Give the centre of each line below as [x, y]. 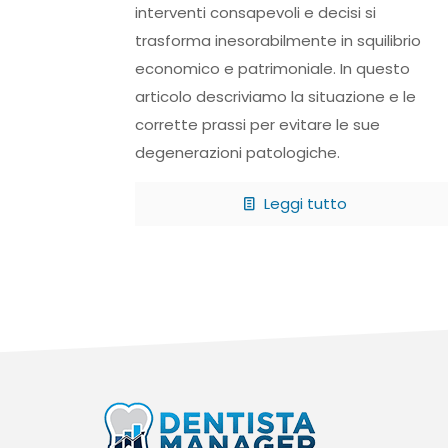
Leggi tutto [304, 204]
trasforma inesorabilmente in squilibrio [277, 41]
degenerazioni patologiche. [237, 153]
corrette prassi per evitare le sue [257, 125]
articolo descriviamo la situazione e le [275, 97]
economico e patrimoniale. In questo [272, 69]
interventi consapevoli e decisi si [255, 13]
